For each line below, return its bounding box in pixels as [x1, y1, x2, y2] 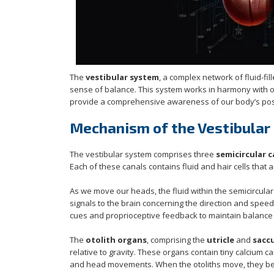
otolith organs [86, 234, 147, 245]
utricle [207, 234, 234, 245]
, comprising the [147, 234, 207, 245]
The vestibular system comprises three [70, 148, 216, 160]
